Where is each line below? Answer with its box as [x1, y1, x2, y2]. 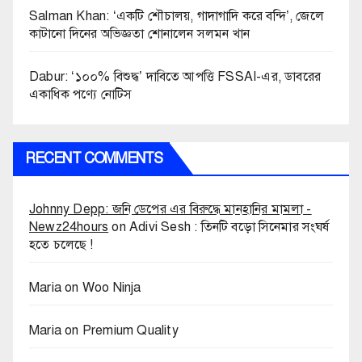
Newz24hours [29, 219, 109, 236]
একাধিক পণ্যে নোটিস [29, 86, 133, 103]
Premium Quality [82, 322, 179, 339]
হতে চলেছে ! [29, 237, 94, 254]
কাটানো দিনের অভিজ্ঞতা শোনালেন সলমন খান [29, 26, 250, 43]
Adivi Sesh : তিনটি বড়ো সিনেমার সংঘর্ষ [129, 219, 330, 236]
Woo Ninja [82, 280, 141, 297]
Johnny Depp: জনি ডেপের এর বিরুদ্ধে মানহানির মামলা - [29, 201, 312, 218]
